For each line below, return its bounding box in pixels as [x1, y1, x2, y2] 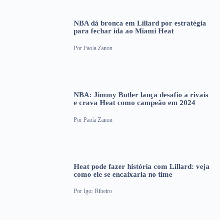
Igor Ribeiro [83, 188, 112, 195]
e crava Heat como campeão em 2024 [74, 99, 195, 107]
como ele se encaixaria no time [74, 170, 172, 178]
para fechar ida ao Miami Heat [74, 27, 174, 35]
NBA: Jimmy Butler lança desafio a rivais [74, 91, 208, 99]
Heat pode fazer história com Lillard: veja [74, 162, 210, 170]
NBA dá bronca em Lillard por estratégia [74, 19, 206, 27]
